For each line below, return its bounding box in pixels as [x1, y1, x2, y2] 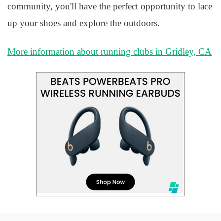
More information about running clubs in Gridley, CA [7, 46, 212, 57]
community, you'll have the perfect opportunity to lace [7, 1, 212, 11]
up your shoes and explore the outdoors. [7, 18, 160, 28]
